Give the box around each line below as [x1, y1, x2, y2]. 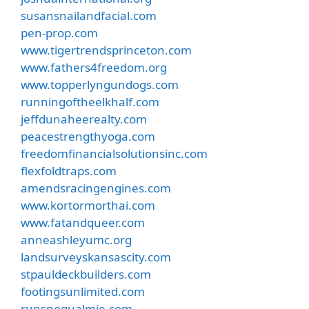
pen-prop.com [21, 24, 98, 41]
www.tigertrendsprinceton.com [21, 41, 192, 58]
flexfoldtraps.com [21, 162, 117, 179]
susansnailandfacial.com [21, 7, 157, 23]
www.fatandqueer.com [21, 214, 145, 230]
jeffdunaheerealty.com [21, 110, 147, 127]
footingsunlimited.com [21, 283, 145, 299]
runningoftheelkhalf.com [21, 93, 159, 110]
